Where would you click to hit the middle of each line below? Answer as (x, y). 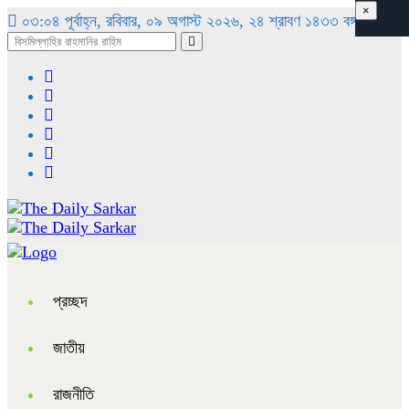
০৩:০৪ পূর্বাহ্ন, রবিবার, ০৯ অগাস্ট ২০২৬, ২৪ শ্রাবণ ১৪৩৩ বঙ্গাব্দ (192, 21)
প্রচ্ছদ (70, 301)
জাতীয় (69, 348)
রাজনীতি (73, 394)
